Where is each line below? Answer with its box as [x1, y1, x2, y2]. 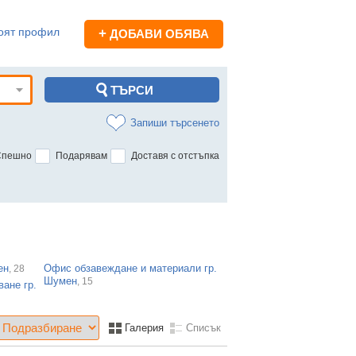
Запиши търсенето [130, 117, 219, 129]
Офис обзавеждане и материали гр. [44, 262, 218, 274]
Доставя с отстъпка [131, 150, 219, 161]
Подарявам [56, 150, 107, 161]
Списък [183, 322, 221, 334]
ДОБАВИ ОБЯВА [106, 27, 209, 41]
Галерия [122, 322, 164, 334]
